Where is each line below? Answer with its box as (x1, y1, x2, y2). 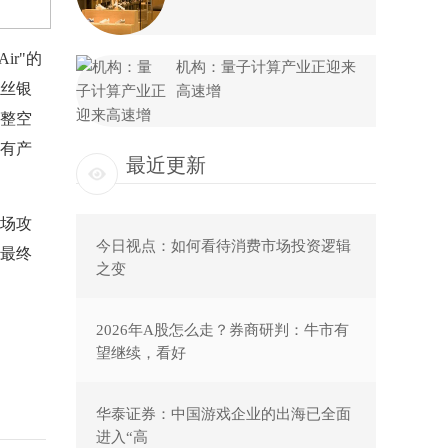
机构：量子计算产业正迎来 (176, 59, 356, 75)
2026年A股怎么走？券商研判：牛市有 (96, 322, 349, 338)
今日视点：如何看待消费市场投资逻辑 (96, 238, 351, 254)
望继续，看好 (96, 345, 186, 359)
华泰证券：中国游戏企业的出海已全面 (96, 406, 351, 422)
